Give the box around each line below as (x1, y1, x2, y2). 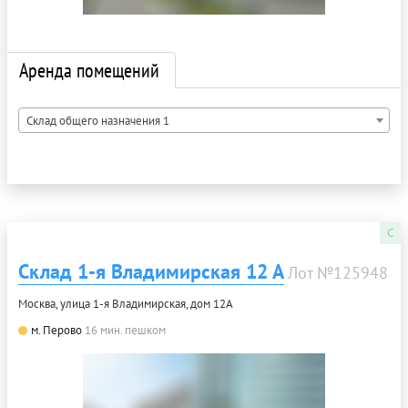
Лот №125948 (288, 261, 388, 283)
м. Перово (31, 321, 82, 338)
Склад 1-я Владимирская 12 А (18, 258, 284, 284)
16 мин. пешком (85, 321, 166, 338)
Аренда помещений (19, 56, 159, 83)
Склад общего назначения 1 (26, 112, 169, 128)
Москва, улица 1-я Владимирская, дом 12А (18, 295, 233, 311)
